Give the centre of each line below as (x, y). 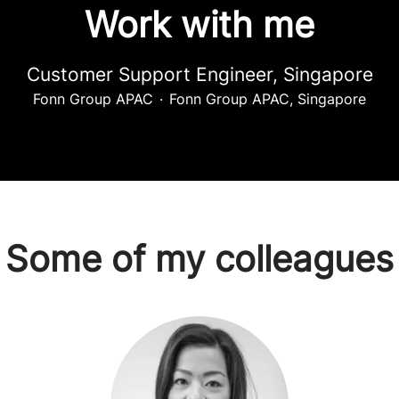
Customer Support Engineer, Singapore (199, 74)
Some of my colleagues (199, 259)
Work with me (199, 24)
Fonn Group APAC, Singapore (268, 99)
